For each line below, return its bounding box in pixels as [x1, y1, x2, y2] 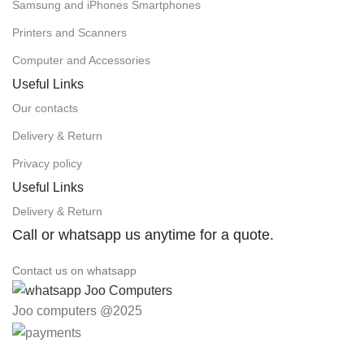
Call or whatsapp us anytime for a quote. [12, 227, 274, 244]
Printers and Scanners [12, 26, 127, 40]
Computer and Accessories [12, 54, 150, 67]
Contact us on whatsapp [12, 264, 136, 278]
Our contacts [12, 102, 78, 115]
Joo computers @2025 [12, 304, 142, 318]
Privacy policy [12, 157, 82, 171]
